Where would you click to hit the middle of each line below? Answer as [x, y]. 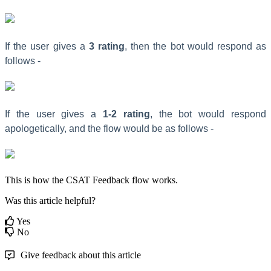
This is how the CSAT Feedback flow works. [91, 180]
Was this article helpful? [50, 200]
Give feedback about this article [81, 255]
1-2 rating [126, 114]
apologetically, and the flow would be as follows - [109, 128]
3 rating [107, 46]
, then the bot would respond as [196, 46]
